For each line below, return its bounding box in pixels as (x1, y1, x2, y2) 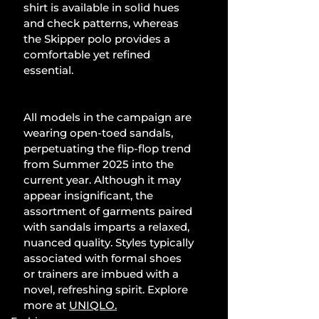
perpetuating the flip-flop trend (23, 142, 194, 156)
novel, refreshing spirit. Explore (23, 283, 191, 297)
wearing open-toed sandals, (23, 126, 176, 140)
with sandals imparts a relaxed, (23, 220, 192, 234)
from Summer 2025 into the (23, 157, 177, 172)
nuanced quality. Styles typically (23, 236, 197, 250)
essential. (23, 63, 73, 78)
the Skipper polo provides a (23, 32, 173, 46)
